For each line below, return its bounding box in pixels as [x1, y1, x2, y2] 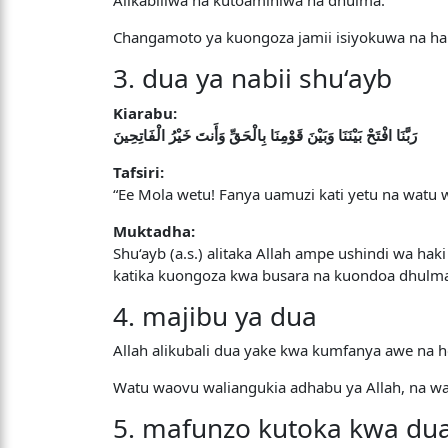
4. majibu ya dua [113, 297, 318, 334]
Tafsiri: [113, 161, 165, 182]
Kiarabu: [113, 102, 178, 123]
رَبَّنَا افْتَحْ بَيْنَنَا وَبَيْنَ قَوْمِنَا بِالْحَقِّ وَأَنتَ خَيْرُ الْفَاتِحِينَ [113, 124, 418, 145]
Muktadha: [113, 220, 196, 241]
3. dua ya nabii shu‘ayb [113, 60, 393, 96]
